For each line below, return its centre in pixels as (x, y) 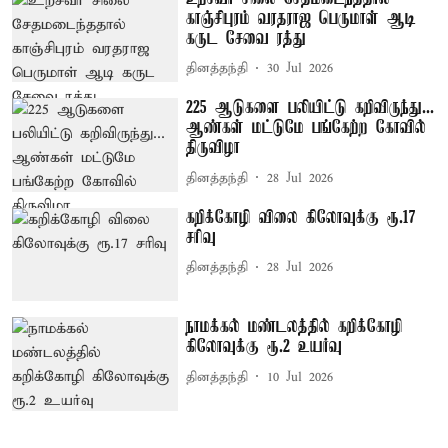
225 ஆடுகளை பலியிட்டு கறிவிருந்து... (310, 108)
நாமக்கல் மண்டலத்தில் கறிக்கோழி (295, 327)
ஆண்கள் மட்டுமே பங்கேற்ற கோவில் (306, 128)
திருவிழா (213, 148)
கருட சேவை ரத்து (246, 38)
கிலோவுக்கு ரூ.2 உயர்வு (264, 347)
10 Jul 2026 (300, 377)
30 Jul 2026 (300, 68)
